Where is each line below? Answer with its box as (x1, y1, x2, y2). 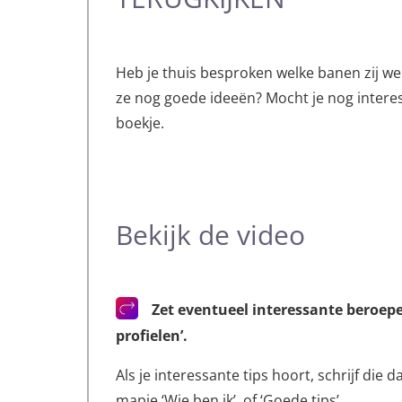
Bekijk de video (116, 216, 306, 254)
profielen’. (116, 326, 188, 346)
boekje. (116, 113, 165, 134)
